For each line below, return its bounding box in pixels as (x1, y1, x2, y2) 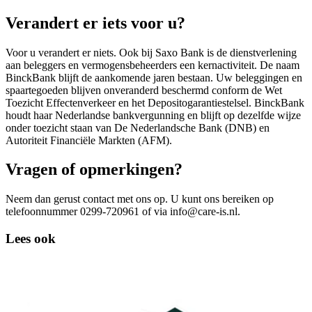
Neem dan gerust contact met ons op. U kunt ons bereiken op (6, 193, 274, 205)
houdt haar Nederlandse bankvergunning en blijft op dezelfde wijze (6, 109, 301, 121)
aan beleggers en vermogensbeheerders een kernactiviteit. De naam (6, 58, 299, 71)
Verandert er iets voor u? (6, 13, 185, 32)
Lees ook (6, 231, 56, 247)
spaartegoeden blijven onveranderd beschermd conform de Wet (6, 84, 282, 96)
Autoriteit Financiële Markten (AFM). (6, 134, 172, 146)
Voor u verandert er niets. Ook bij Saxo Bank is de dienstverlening (6, 46, 297, 58)
